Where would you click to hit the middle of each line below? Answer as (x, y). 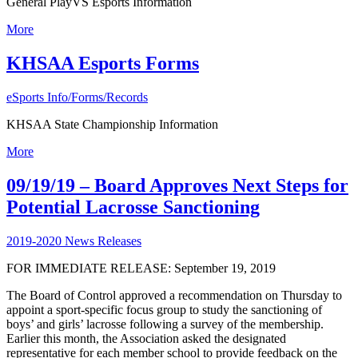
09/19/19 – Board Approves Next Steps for (177, 185)
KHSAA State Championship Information (112, 124)
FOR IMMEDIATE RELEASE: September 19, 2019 (141, 268)
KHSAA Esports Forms (103, 64)
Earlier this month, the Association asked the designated (146, 338)
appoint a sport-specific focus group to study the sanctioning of (164, 309)
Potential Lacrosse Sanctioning (133, 207)
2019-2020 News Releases (74, 241)
